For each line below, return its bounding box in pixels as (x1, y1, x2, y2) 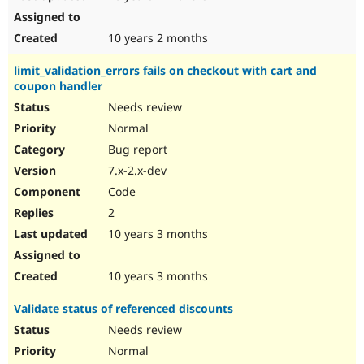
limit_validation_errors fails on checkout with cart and (14, 63, 317, 79)
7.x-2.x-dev (105, 162, 167, 179)
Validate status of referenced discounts (14, 301, 233, 317)
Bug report (105, 141, 167, 158)
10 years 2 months (105, 30, 208, 46)
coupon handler (14, 78, 102, 94)
